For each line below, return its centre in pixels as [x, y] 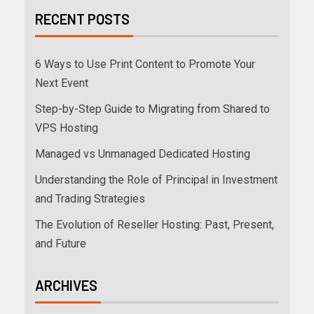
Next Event [62, 83]
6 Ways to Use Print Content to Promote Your [145, 64]
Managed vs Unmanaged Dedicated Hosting [143, 154]
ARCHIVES [66, 286]
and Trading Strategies [90, 199]
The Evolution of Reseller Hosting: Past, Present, [155, 225]
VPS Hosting [67, 128]
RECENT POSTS [82, 19]
